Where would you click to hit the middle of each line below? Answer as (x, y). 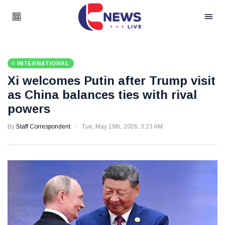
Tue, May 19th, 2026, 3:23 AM (122, 127)
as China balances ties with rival (102, 95)
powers (29, 109)
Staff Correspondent (43, 127)
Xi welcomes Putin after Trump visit (111, 81)
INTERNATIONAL (43, 63)
